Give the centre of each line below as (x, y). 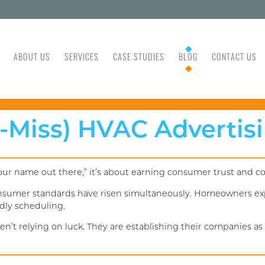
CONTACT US (234, 59)
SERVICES (82, 59)
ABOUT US (32, 59)
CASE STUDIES (139, 59)
